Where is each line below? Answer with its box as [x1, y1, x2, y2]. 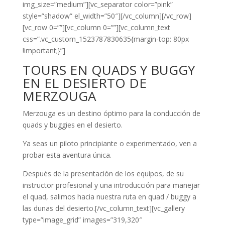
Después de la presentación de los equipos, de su [22, 169, 184, 178]
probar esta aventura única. [22, 150, 111, 160]
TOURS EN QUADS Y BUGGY [22, 61, 195, 79]
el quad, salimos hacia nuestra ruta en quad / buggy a [22, 192, 196, 201]
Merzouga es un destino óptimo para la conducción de [22, 108, 200, 118]
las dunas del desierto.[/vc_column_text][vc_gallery [22, 203, 185, 213]
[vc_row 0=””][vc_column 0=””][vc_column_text [22, 23, 170, 32]
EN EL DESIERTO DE [22, 74, 147, 92]
